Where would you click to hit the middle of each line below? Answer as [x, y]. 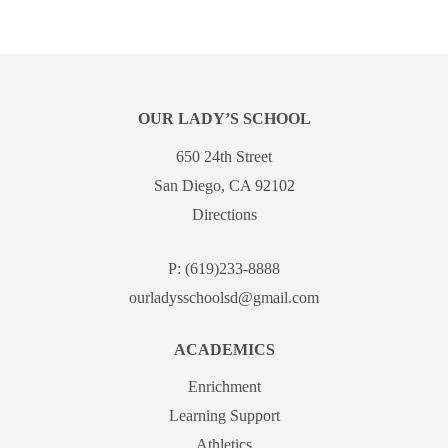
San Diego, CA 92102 [224, 185]
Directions [224, 214]
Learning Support [224, 416]
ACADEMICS [224, 349]
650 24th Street [224, 156]
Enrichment [224, 387]
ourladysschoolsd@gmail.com [224, 297]
